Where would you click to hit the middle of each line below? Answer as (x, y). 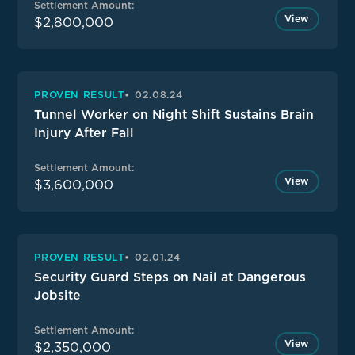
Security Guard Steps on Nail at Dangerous (170, 277)
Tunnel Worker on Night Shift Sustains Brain (174, 115)
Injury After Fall (84, 133)
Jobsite (58, 296)
